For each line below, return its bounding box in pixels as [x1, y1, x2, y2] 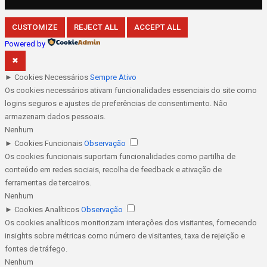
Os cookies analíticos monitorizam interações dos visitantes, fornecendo [5, 218, 257, 228]
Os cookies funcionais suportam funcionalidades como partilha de [5, 152, 235, 162]
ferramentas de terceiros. [5, 178, 91, 188]
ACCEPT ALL [134, 23, 181, 32]
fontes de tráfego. [5, 244, 67, 254]
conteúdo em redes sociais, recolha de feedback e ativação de [5, 165, 222, 175]
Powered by [5, 39, 45, 49]
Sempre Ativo [90, 73, 136, 82]
